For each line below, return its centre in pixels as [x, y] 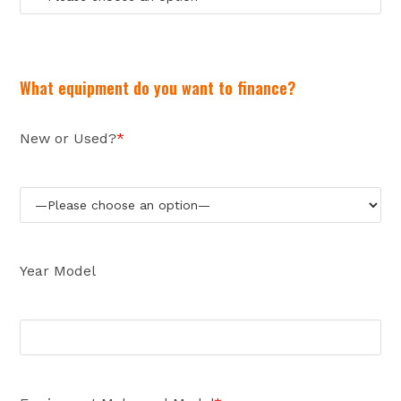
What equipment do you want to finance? [158, 88]
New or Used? [68, 138]
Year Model [58, 271]
